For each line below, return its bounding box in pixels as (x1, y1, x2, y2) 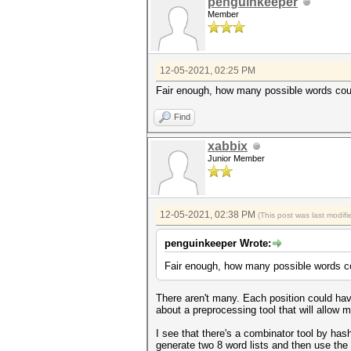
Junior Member (208, 154, 265, 163)
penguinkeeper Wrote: (165, 237, 271, 249)
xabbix (208, 139, 248, 153)
